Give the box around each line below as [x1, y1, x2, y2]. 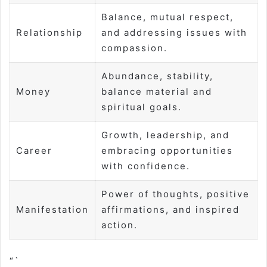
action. [101, 219, 138, 231]
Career [16, 145, 52, 157]
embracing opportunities [101, 145, 233, 157]
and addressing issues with [101, 27, 247, 39]
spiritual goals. [101, 101, 182, 113]
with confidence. [101, 160, 190, 172]
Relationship [16, 27, 83, 39]
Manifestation [16, 204, 89, 216]
